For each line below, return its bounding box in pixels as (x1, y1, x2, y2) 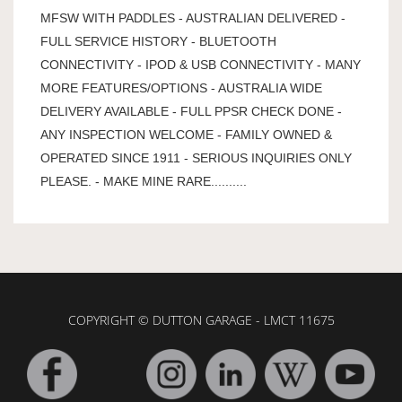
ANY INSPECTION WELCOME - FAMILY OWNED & (40, 127, 332, 142)
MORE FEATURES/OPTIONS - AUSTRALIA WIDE (40, 80, 322, 95)
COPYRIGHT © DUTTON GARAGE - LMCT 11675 (67, 310, 335, 328)
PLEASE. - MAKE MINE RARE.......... (40, 173, 247, 188)
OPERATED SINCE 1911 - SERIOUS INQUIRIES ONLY (40, 150, 352, 165)
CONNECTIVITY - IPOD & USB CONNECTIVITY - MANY (40, 57, 361, 72)
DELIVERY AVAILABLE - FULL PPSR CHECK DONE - (40, 103, 342, 118)
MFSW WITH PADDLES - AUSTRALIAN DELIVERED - (40, 10, 345, 25)
